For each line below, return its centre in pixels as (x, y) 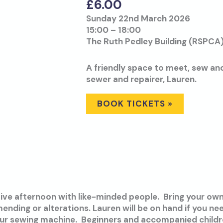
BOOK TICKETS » (135, 104)
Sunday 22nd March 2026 (138, 19)
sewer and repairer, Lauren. (141, 79)
